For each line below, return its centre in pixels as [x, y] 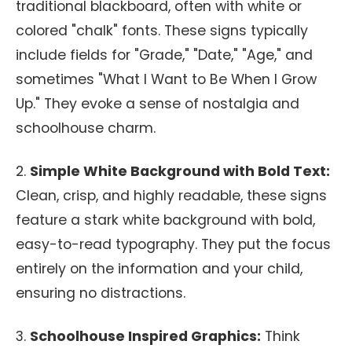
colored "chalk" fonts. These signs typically [162, 31]
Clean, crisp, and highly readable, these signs [171, 196]
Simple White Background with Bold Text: [180, 171]
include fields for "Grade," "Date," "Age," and [164, 55]
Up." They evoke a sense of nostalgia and [158, 104]
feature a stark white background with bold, [165, 220]
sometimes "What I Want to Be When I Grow [166, 79]
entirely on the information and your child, [159, 269]
